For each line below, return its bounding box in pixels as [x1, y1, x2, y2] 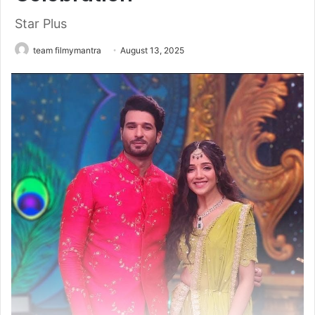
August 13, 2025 [120, 45, 184, 56]
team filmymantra [33, 45, 101, 56]
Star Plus [15, 16, 67, 31]
